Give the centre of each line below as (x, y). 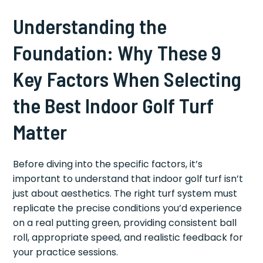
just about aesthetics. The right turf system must (125, 193)
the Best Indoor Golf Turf (114, 105)
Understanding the (90, 26)
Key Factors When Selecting (127, 78)
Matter (40, 131)
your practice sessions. (66, 252)
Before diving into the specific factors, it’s (108, 164)
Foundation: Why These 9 (117, 52)
